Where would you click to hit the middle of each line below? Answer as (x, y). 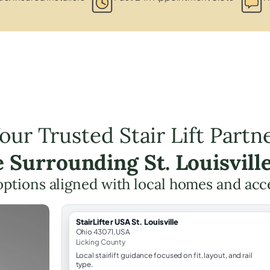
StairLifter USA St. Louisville (127, 221)
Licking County (101, 242)
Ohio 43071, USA (103, 231)
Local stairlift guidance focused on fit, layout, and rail (164, 255)
